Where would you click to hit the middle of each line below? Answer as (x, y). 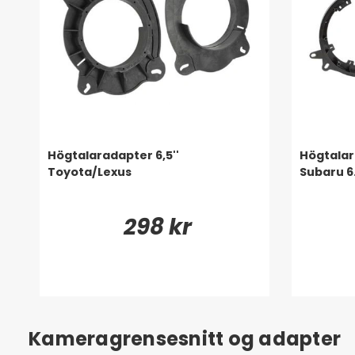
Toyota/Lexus (90, 172)
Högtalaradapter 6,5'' (113, 155)
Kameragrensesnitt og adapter (185, 338)
